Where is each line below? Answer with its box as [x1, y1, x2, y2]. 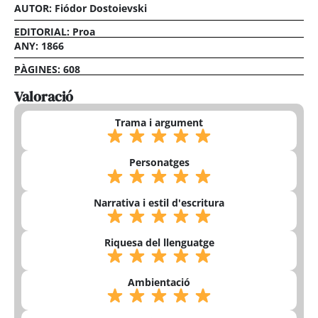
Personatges [128, 155, 190, 170]
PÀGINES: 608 [14, 62, 80, 77]
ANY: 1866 [14, 39, 64, 53]
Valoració [14, 87, 73, 107]
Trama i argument [115, 116, 203, 130]
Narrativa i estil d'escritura [94, 195, 224, 209]
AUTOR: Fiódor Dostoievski [14, 1, 147, 16]
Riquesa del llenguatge [104, 235, 214, 249]
